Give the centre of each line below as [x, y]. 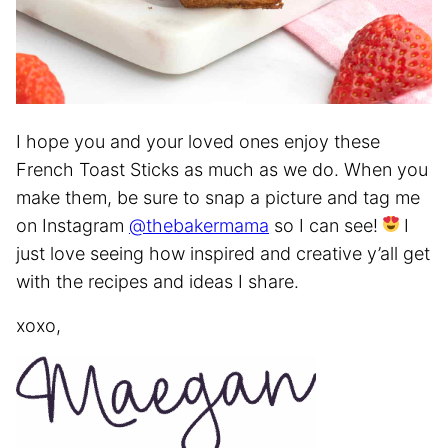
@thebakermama [199, 225]
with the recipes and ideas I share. [157, 281]
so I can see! [326, 225]
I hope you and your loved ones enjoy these [198, 141]
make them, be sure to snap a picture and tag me [218, 197]
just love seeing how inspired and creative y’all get [223, 253]
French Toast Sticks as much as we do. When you [222, 169]
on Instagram [72, 225]
